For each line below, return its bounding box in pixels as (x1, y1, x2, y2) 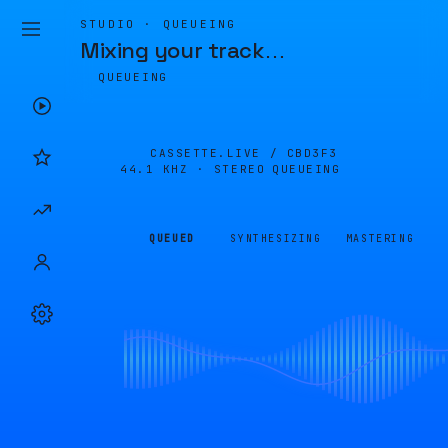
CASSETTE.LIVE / (150, 146, 287, 160)
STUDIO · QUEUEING (80, 17, 237, 31)
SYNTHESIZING (230, 232, 322, 245)
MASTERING (345, 232, 415, 245)
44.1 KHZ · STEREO (120, 162, 266, 176)
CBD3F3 (286, 146, 338, 160)
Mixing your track (80, 36, 264, 64)
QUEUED (149, 232, 195, 245)
